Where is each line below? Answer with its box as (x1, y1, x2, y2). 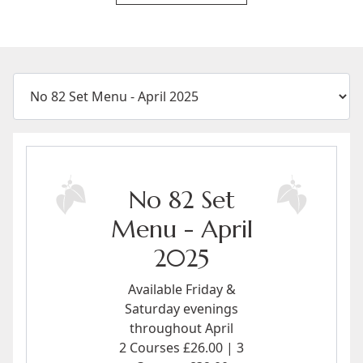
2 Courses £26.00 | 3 (119, 339, 244, 357)
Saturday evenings (125, 300, 238, 318)
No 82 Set (128, 185, 235, 215)
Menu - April (110, 214, 253, 244)
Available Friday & (127, 280, 236, 298)
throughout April (130, 319, 233, 337)
